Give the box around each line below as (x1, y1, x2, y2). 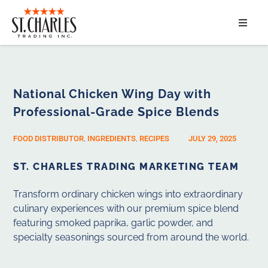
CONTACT (78, 172, 122, 184)
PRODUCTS (78, 140, 127, 152)
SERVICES (78, 75, 123, 87)
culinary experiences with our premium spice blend (13, 203, 239, 215)
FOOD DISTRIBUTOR (13, 134, 84, 144)
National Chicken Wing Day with (13, 87, 212, 102)
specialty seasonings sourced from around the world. (13, 232, 249, 243)
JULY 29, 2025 (188, 134, 237, 144)
